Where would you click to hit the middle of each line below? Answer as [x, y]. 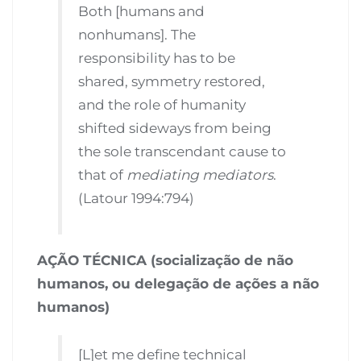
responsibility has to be [157, 58]
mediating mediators [200, 175]
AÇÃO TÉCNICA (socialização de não [165, 260]
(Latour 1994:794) [137, 199]
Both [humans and [142, 12]
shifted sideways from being [175, 129]
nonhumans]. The [137, 35]
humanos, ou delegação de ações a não [178, 283]
